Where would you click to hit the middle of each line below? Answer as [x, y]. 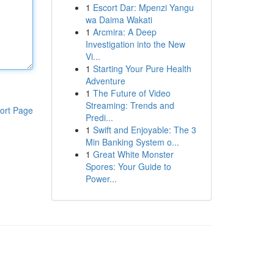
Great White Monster [133, 154]
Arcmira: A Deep [124, 32]
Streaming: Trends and [130, 105]
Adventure [105, 81]
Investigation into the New [135, 44]
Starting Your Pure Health [142, 68]
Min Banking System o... [132, 142]
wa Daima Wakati [119, 20]
